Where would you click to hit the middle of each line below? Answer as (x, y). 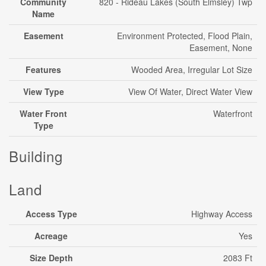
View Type (43, 91)
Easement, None (221, 47)
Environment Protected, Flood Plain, (185, 36)
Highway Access (222, 214)
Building (36, 156)
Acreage (51, 236)
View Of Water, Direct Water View (190, 91)
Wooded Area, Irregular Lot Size (192, 69)
